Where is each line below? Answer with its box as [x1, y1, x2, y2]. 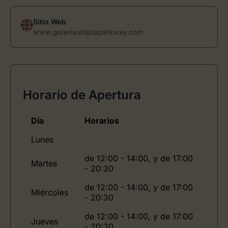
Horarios [84, 115, 119, 126]
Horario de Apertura [23, 87, 141, 102]
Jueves [31, 216, 58, 226]
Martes [31, 158, 57, 168]
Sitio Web [33, 17, 66, 26]
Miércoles [31, 187, 68, 197]
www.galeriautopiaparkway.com [33, 27, 143, 36]
